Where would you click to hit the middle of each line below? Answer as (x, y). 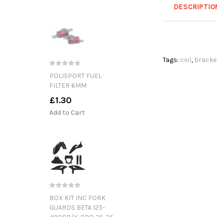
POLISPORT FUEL (76, 76)
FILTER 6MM (68, 85)
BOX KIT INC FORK (77, 198)
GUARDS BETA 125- (77, 207)
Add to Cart (67, 112)
